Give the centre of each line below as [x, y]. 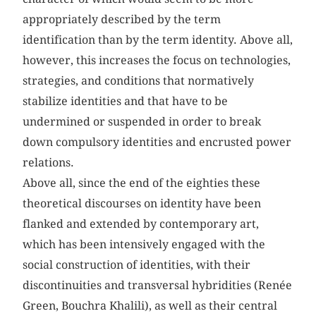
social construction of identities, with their [137, 265]
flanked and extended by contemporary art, [141, 224]
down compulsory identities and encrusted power [157, 142]
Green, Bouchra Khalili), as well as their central [150, 305]
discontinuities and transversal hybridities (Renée [158, 285]
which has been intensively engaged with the [144, 244]
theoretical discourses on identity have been [142, 203]
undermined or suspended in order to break [142, 121]
